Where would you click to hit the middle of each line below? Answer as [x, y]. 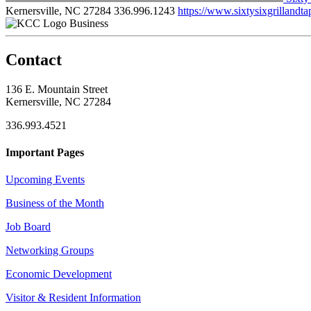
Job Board [28, 227]
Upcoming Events [45, 180]
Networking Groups [50, 251]
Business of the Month [55, 203]
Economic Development [59, 274]
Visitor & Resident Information [73, 298]
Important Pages [45, 152]
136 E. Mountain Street [57, 89]
